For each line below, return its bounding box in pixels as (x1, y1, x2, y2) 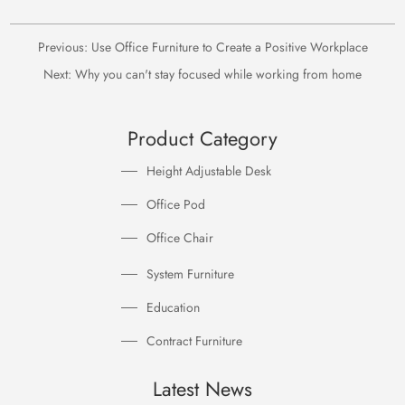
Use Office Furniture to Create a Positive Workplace (90, 38, 368, 56)
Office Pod (146, 195, 205, 213)
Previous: (37, 38, 91, 56)
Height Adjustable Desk (146, 162, 271, 180)
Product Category (127, 124, 278, 153)
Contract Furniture (146, 332, 242, 350)
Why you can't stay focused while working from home (75, 65, 362, 83)
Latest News (153, 374, 252, 403)
